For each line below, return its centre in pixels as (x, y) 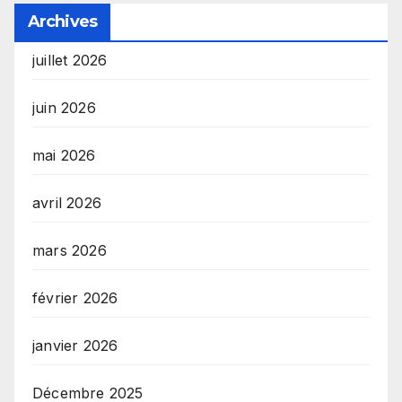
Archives (62, 22)
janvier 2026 (75, 346)
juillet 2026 (70, 61)
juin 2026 (64, 108)
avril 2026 (67, 203)
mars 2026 (70, 251)
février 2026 (75, 298)
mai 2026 (64, 156)
